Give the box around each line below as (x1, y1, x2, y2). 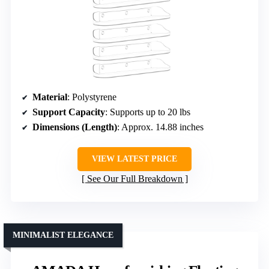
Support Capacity (32, 107, 105, 118)
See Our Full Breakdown (86, 174, 183, 184)
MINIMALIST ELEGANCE (13, 231, 113, 240)
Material (32, 92, 67, 103)
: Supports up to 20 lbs (105, 107, 190, 118)
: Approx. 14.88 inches (117, 122, 204, 133)
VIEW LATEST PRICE (92, 154, 177, 164)
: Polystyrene (67, 92, 116, 103)
